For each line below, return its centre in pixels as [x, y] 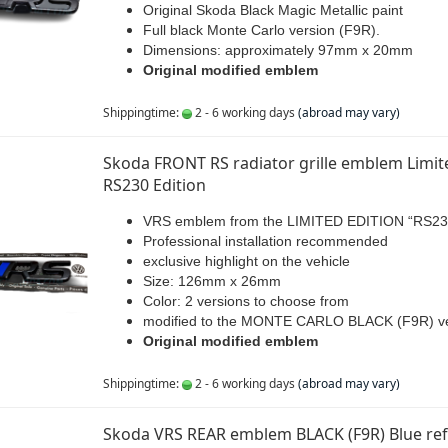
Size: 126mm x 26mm [211, 281]
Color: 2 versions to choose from [245, 301]
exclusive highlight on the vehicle [246, 261]
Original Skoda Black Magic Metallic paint [272, 10]
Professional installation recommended [265, 241]
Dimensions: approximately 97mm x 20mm [277, 50]
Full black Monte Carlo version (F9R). [261, 30]
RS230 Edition [154, 185]
